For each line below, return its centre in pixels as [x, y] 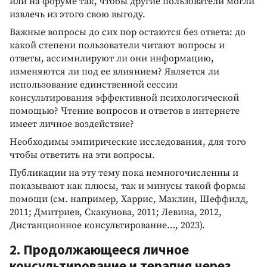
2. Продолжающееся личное [99, 249]
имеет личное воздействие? [72, 124]
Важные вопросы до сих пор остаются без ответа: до [128, 32]
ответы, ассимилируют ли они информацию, [112, 58]
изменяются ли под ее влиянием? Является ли [114, 71]
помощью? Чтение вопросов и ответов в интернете [125, 111]
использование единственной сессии [94, 84]
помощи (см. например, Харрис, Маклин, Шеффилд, [129, 199]
